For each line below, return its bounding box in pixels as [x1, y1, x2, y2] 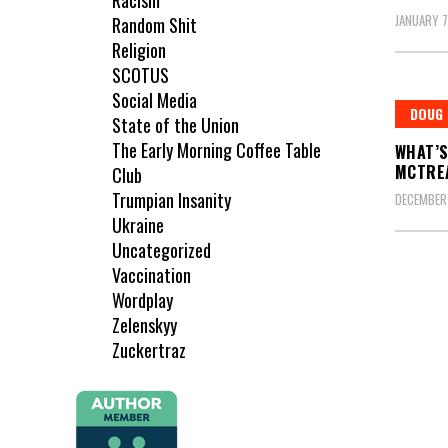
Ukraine [112, 212, 164, 239]
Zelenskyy [112, 312, 177, 339]
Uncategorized [112, 237, 211, 264]
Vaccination [112, 262, 191, 289]
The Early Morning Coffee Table [112, 137, 321, 164]
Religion [112, 37, 166, 64]
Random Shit [112, 12, 197, 39]
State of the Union [112, 112, 239, 139]
